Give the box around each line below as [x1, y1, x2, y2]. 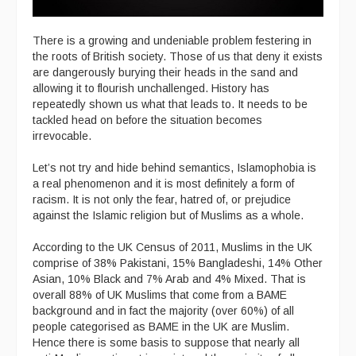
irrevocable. [33, 129, 91, 142]
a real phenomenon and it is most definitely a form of [33, 176, 294, 190]
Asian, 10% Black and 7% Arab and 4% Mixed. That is [33, 272, 306, 285]
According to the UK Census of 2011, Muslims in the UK [33, 240, 312, 253]
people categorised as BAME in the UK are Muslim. [33, 319, 289, 333]
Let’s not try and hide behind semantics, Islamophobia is [33, 161, 316, 174]
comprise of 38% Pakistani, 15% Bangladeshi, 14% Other [33, 256, 323, 269]
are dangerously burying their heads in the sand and [33, 65, 298, 79]
